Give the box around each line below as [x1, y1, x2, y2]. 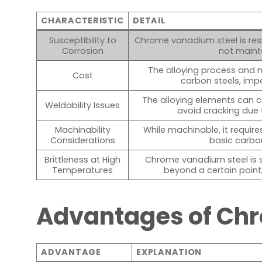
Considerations [50, 134, 115, 146]
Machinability [54, 123, 111, 136]
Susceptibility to [49, 34, 116, 46]
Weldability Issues [45, 99, 120, 111]
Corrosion [61, 44, 104, 57]
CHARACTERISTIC [41, 14, 124, 26]
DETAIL [133, 14, 166, 26]
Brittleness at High [44, 153, 120, 166]
